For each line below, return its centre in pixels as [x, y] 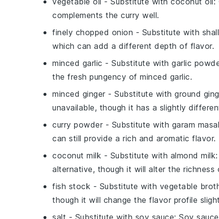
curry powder [77, 125]
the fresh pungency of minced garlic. [122, 77]
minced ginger [79, 94]
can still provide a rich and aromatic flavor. [134, 139]
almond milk [193, 156]
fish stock [71, 186]
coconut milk [77, 156]
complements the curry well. [106, 15]
